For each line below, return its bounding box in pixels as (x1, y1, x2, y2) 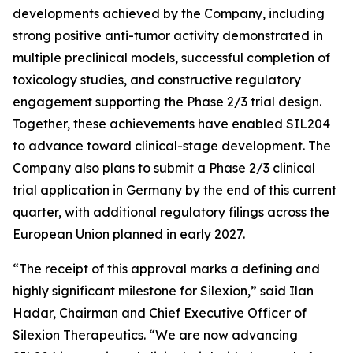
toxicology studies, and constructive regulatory (13, 72, 301, 87)
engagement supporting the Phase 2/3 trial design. (13, 94, 321, 110)
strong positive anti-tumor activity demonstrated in (13, 28, 323, 43)
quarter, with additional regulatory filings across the (13, 204, 329, 220)
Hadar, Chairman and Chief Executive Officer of (13, 305, 307, 321)
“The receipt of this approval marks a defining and (13, 261, 320, 277)
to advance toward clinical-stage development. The (13, 138, 331, 154)
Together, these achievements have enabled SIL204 (13, 116, 330, 132)
